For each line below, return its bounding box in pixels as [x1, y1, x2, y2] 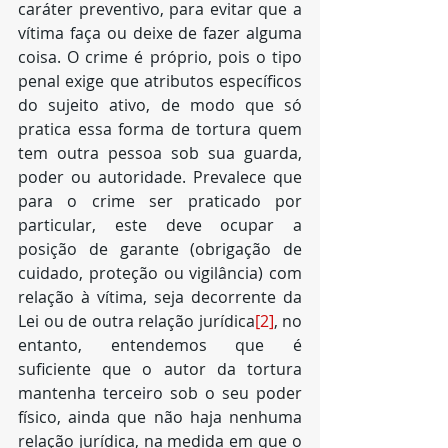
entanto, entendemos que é [18, 334, 302, 356]
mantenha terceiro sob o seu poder [18, 382, 302, 404]
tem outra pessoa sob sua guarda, [18, 142, 302, 164]
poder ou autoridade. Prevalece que [18, 166, 302, 188]
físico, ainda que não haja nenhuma [18, 406, 302, 428]
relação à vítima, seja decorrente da [18, 286, 302, 308]
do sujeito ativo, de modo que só [18, 94, 302, 116]
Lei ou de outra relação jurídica [18, 310, 255, 332]
